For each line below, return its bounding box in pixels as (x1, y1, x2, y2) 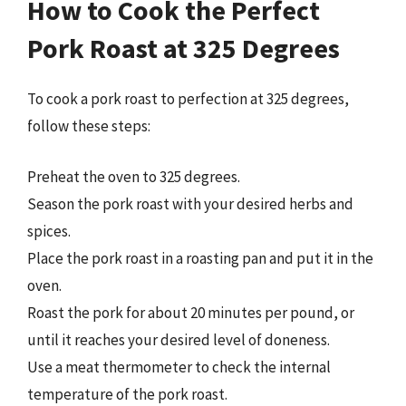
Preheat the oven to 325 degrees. (27, 166, 240, 187)
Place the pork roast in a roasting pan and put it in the (27, 247, 373, 268)
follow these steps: (27, 116, 150, 136)
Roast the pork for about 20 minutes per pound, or (27, 302, 354, 323)
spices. (27, 220, 71, 241)
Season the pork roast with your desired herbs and (27, 193, 353, 214)
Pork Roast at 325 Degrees (27, 31, 340, 65)
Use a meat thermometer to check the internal (27, 356, 331, 377)
